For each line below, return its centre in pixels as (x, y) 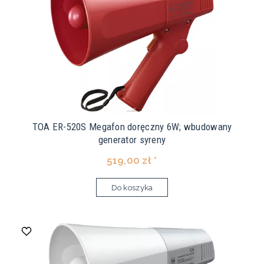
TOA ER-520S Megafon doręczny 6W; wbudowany (132, 127)
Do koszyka (132, 188)
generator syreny (132, 140)
